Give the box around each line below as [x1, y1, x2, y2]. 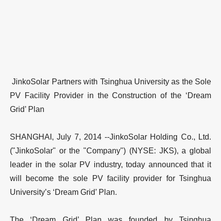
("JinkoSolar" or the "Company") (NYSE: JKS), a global [10, 146, 211, 155]
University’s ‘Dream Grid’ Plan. [10, 187, 117, 196]
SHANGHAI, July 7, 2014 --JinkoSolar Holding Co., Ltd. [10, 132, 211, 141]
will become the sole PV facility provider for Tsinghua [10, 174, 211, 183]
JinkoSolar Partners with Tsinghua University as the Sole [10, 77, 211, 86]
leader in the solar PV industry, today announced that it [10, 160, 211, 169]
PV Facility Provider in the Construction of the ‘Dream [10, 91, 211, 100]
